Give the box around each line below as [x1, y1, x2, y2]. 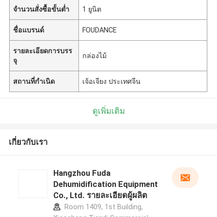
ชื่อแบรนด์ [13, 26, 45, 34]
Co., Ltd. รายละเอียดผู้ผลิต [53, 190, 147, 201]
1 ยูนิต [82, 5, 102, 13]
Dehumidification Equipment [53, 179, 158, 189]
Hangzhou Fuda [53, 168, 110, 178]
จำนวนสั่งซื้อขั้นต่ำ [13, 5, 70, 13]
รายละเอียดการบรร [13, 46, 73, 55]
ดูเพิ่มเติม [92, 106, 125, 116]
